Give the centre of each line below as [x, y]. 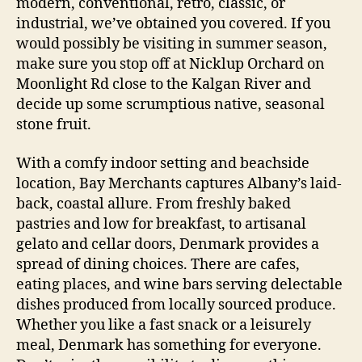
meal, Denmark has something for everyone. [169, 345]
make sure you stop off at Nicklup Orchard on [170, 65]
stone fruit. [54, 125]
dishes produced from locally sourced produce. [176, 305]
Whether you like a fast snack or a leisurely [164, 325]
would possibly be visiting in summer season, [172, 44]
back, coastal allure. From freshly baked [154, 204]
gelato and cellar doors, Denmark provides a [168, 244]
